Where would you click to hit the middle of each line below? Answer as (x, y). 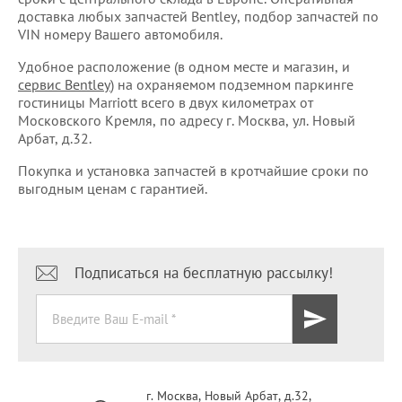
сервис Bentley (64, 85)
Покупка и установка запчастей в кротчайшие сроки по (193, 171)
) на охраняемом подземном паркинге (232, 85)
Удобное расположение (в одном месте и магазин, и (184, 67)
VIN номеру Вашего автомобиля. (120, 35)
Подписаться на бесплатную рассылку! (204, 273)
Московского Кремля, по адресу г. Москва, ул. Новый (187, 121)
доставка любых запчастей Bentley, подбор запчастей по (198, 17)
